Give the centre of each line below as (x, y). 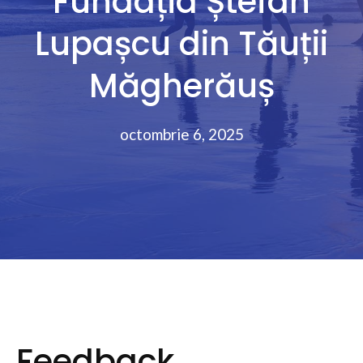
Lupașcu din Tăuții (181, 44)
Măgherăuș (181, 86)
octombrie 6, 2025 (181, 134)
